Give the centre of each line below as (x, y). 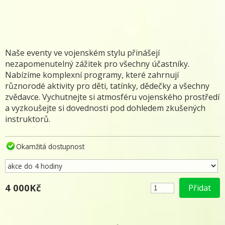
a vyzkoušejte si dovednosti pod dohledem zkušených (105, 108)
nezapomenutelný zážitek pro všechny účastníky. (97, 64)
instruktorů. (28, 119)
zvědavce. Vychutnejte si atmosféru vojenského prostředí (112, 97)
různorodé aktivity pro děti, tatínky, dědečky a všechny (107, 86)
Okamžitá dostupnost (50, 146)
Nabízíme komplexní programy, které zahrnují (92, 75)
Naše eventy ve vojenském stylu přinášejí (82, 53)
